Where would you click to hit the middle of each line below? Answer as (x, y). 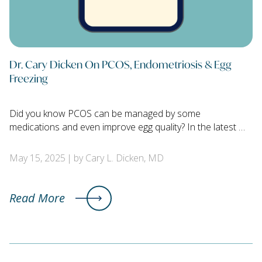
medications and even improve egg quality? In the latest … (127, 127)
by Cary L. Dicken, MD (118, 158)
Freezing (29, 78)
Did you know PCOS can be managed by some (105, 114)
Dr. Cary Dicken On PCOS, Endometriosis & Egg (120, 64)
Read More (37, 198)
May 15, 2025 (37, 158)
